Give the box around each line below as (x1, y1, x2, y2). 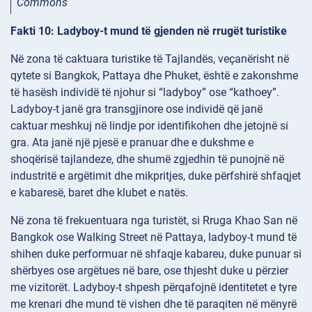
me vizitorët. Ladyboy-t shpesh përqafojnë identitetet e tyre (10, 281, 297, 295)
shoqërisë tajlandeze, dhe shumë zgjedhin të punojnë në (10, 153, 284, 166)
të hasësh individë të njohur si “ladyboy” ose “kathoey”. (10, 86, 279, 100)
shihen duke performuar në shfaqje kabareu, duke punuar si (10, 247, 302, 261)
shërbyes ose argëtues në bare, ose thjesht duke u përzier (10, 264, 288, 278)
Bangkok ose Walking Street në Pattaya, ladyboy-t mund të (10, 231, 297, 244)
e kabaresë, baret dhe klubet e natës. (10, 186, 188, 200)
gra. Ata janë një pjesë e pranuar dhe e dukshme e (10, 136, 253, 150)
